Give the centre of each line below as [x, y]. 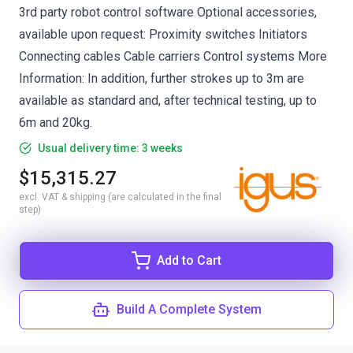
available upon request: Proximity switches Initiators [163, 34]
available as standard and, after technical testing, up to [168, 100]
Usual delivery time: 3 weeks [110, 148]
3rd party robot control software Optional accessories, [168, 12]
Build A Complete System [189, 309]
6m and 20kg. [56, 123]
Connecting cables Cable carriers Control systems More [173, 56]
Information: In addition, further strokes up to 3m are [162, 78]
